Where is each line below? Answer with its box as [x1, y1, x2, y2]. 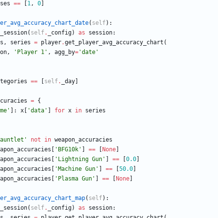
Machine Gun [58, 165, 95, 173]
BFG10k [58, 146, 78, 153]
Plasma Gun [58, 175, 92, 182]
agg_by [54, 49, 75, 56]
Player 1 [17, 49, 44, 56]
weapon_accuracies [54, 136, 112, 144]
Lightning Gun [58, 156, 102, 163]
